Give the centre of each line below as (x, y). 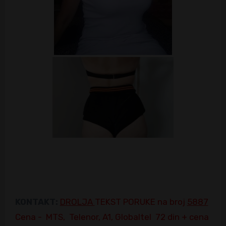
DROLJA (77, 202)
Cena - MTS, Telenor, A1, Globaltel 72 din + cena (112, 217)
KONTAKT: (36, 202)
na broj (172, 202)
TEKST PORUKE (125, 202)
